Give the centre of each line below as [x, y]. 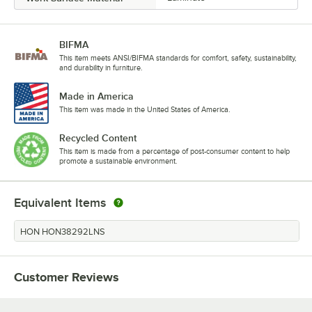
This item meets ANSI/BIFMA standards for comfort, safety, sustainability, [178, 58]
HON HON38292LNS [63, 232]
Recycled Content [98, 138]
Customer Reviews [67, 277]
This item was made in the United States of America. [145, 109]
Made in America [96, 96]
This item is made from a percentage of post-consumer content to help [174, 151]
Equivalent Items [60, 202]
